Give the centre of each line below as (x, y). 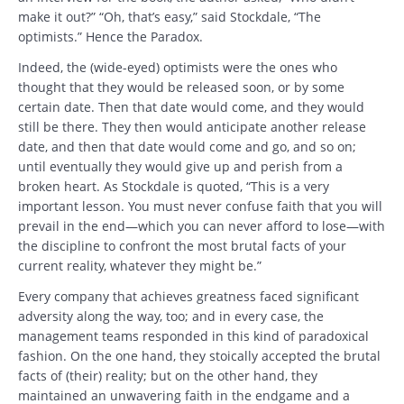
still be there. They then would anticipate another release (192, 126)
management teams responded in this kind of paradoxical (193, 335)
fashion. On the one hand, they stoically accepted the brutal (199, 355)
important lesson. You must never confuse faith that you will (200, 206)
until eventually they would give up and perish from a (180, 166)
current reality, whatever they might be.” (140, 265)
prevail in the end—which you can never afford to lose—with (202, 225)
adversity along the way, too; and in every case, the (171, 316)
